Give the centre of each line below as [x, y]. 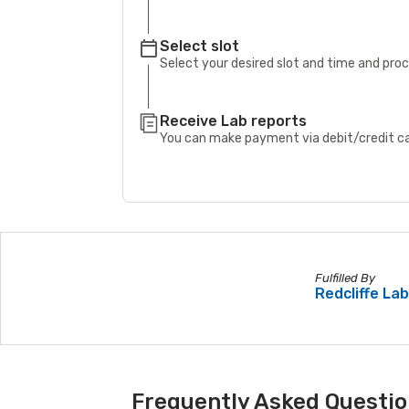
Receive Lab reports [234, 121]
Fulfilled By [345, 278]
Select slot [200, 46]
